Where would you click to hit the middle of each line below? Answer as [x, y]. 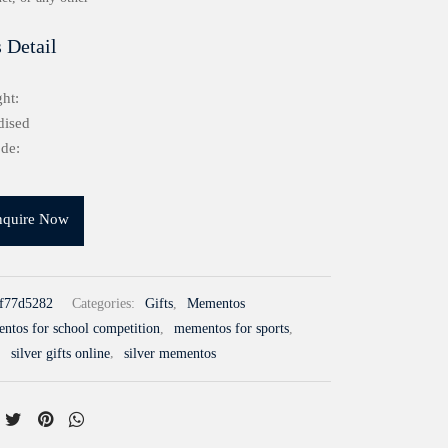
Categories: [105, 304]
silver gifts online [60, 353]
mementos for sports [231, 329]
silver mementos [170, 353]
